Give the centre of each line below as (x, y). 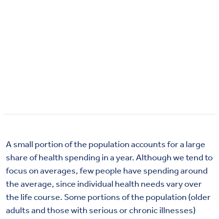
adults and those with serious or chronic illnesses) (101, 210)
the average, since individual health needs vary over (104, 184)
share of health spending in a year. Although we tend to (109, 157)
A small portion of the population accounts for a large (106, 144)
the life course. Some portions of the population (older (108, 197)
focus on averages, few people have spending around (107, 170)
